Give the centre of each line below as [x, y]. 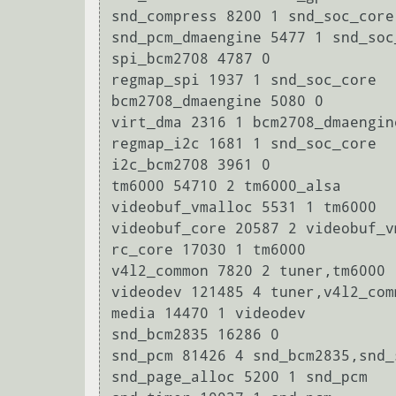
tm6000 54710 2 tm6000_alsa [226, 187]
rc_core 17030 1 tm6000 [209, 250]
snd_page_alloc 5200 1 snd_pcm [240, 377]
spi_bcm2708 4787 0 [191, 59]
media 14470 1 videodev [209, 314]
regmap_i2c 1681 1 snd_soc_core [244, 144]
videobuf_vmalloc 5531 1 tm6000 [244, 208]
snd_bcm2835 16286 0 [195, 335]
